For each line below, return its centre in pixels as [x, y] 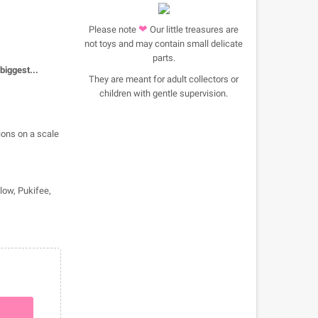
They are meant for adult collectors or [164, 79]
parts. [164, 58]
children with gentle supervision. [164, 93]
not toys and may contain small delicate [164, 44]
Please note [114, 29]
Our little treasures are [193, 29]
